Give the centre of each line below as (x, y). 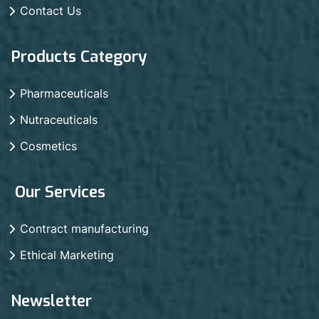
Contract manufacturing (84, 228)
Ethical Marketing (67, 255)
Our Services (58, 192)
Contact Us (51, 10)
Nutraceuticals (59, 119)
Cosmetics (48, 146)
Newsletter (51, 300)
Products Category (79, 56)
